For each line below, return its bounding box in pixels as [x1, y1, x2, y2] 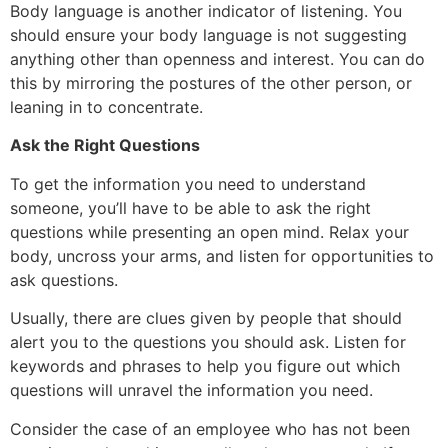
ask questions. [10, 269, 118, 290]
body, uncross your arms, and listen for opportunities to [10, 245, 434, 266]
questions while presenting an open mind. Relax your [10, 221, 409, 242]
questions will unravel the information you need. [10, 380, 373, 401]
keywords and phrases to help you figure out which [10, 356, 400, 377]
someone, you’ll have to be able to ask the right [10, 197, 371, 218]
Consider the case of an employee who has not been [10, 418, 410, 439]
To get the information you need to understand [10, 173, 366, 194]
